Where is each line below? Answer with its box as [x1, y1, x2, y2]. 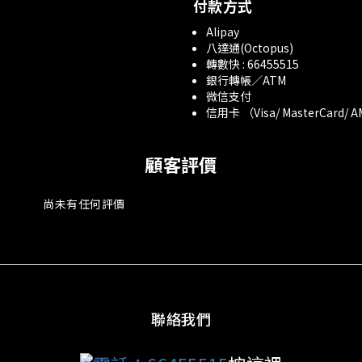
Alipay [206, 23, 239, 40]
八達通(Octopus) [206, 40, 293, 56]
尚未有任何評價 [43, 196, 125, 212]
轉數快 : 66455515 [206, 56, 299, 72]
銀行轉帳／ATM [206, 72, 286, 88]
